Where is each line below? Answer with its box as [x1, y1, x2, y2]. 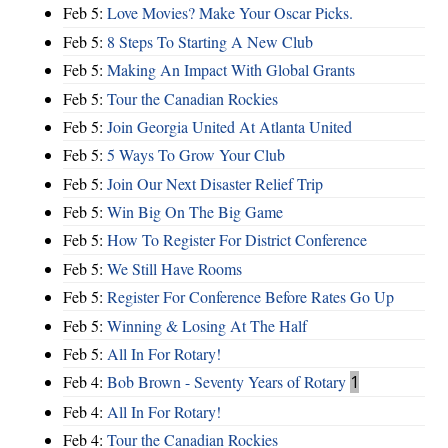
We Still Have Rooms [107, 257, 242, 279]
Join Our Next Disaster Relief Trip [107, 172, 323, 194]
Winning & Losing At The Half [107, 314, 307, 336]
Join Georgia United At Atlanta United [107, 115, 352, 137]
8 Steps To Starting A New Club [107, 30, 313, 52]
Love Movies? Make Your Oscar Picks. [107, 2, 353, 24]
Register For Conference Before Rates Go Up [107, 286, 394, 308]
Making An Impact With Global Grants [107, 59, 355, 81]
